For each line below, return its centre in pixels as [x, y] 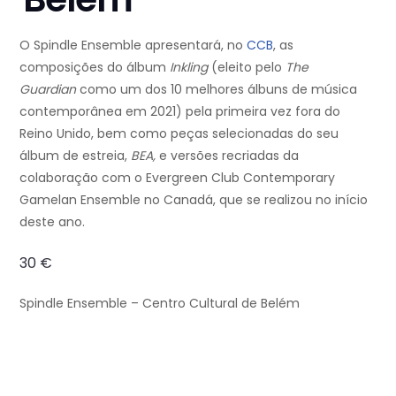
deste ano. [52, 221]
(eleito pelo [248, 67]
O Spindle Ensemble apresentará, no [133, 45]
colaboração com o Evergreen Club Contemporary [177, 177]
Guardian [48, 89]
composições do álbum [95, 67]
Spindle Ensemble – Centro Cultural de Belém [160, 303]
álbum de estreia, [75, 155]
